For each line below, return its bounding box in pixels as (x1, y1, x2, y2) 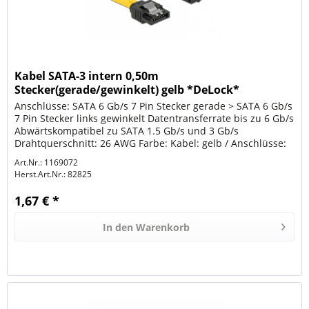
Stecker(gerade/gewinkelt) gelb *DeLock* (14, 82, 240, 98)
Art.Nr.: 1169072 (14, 157, 79, 169)
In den (103, 221, 134, 235)
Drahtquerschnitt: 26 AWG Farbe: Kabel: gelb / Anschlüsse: (14, 137, 287, 150)
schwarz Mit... (14, 149, 79, 163)
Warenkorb (136, 221, 190, 235)
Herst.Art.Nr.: (14, 168, 66, 181)
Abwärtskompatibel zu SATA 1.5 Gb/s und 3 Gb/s (14, 124, 239, 138)
